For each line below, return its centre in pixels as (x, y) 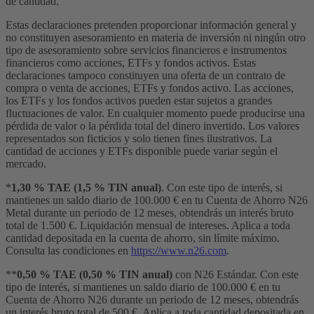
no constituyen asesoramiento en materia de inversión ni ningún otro (156, 37)
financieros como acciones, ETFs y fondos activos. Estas (131, 62)
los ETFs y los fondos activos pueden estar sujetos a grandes (139, 100)
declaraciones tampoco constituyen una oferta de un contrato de (145, 75)
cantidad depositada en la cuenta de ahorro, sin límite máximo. (143, 238)
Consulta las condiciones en (68, 250)
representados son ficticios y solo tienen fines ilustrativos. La (139, 138)
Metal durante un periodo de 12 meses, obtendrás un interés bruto (150, 212)
